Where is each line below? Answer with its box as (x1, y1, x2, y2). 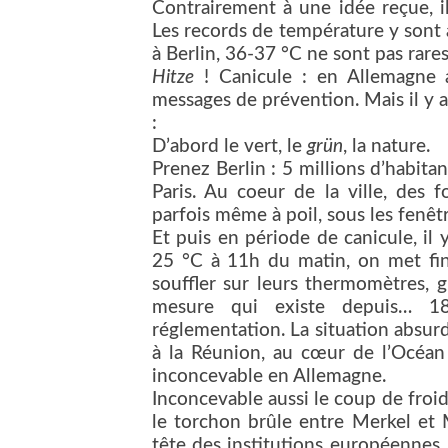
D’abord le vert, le (152, 137, 307, 157)
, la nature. (343, 137, 435, 157)
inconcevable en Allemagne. (152, 367, 391, 387)
